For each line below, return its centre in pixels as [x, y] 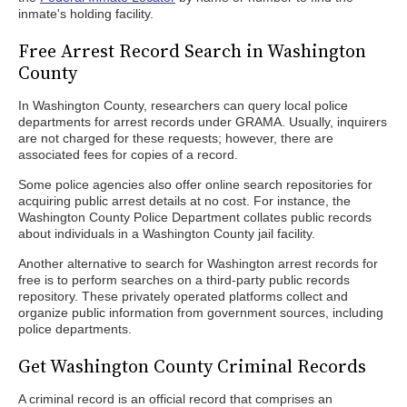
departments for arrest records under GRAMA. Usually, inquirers [203, 122]
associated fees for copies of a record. [128, 154]
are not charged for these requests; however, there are [176, 138]
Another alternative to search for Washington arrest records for [198, 263]
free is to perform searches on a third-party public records [184, 280]
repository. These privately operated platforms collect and [183, 296]
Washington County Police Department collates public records [195, 217]
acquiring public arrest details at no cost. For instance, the [184, 201]
